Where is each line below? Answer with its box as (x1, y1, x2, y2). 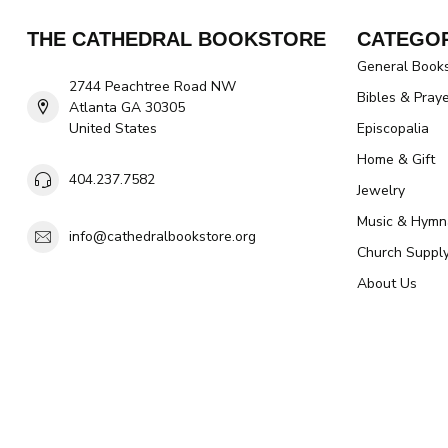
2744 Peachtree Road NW (69, 76, 236, 96)
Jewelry (357, 180, 405, 200)
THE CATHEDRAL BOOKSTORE (27, 27, 326, 50)
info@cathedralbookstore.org (69, 227, 256, 247)
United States (69, 118, 157, 138)
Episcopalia (357, 118, 429, 138)
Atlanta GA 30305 (69, 97, 185, 117)
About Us (357, 273, 417, 293)
